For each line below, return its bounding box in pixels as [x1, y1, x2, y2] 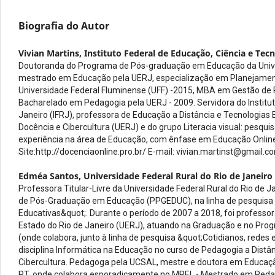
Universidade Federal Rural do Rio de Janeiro [83, 169, 273, 182]
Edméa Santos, [18, 169, 83, 182]
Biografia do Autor [18, 18, 109, 33]
